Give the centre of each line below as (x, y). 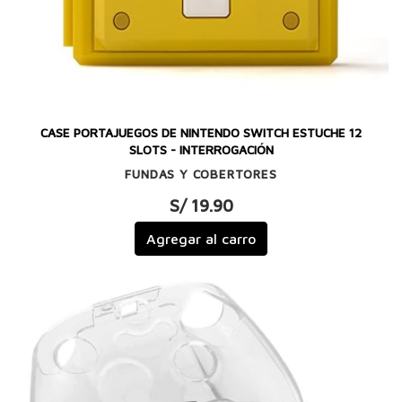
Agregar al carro (201, 239)
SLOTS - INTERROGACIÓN (201, 149)
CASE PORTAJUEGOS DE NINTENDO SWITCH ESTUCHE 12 (201, 132)
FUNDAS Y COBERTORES (201, 175)
